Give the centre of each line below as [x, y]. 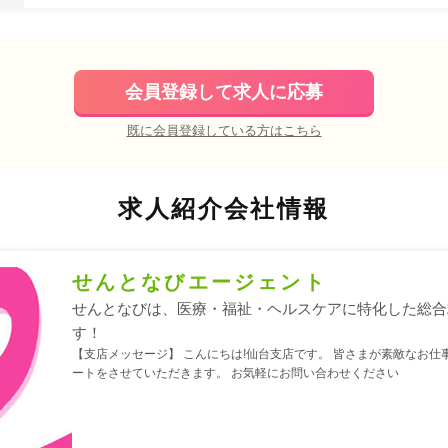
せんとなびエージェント [199, 281]
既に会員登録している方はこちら [224, 130]
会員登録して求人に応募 [224, 91]
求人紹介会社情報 [224, 208]
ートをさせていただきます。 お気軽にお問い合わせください [235, 372]
